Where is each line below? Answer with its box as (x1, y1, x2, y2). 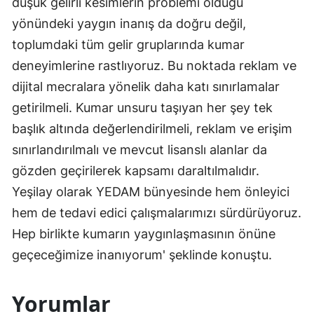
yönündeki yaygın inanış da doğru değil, (12, 16, 246, 32)
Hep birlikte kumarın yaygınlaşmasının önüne (12, 226, 275, 242)
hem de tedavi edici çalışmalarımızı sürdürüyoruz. (12, 205, 301, 221)
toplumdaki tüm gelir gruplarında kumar (12, 37, 245, 53)
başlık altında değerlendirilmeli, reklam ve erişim (12, 121, 292, 137)
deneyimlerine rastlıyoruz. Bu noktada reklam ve (12, 58, 296, 74)
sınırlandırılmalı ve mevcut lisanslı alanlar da (12, 142, 267, 158)
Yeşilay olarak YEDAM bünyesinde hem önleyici (12, 184, 289, 200)
